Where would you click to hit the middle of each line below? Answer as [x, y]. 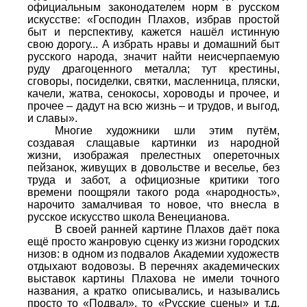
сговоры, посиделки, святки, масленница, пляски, [153, 81]
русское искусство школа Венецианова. [128, 217]
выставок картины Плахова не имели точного [153, 278]
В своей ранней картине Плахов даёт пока [167, 229]
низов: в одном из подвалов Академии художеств [153, 254]
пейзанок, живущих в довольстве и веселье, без [153, 167]
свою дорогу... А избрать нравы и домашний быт [153, 44]
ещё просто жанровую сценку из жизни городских [153, 241]
